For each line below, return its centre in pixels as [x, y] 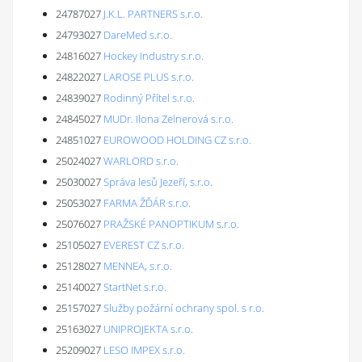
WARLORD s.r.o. [141, 161]
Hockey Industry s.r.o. [154, 56]
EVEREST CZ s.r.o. [144, 245]
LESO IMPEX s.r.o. [144, 350]
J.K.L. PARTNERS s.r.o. [153, 14]
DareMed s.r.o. [138, 35]
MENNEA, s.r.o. [138, 266]
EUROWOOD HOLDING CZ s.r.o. [177, 140]
